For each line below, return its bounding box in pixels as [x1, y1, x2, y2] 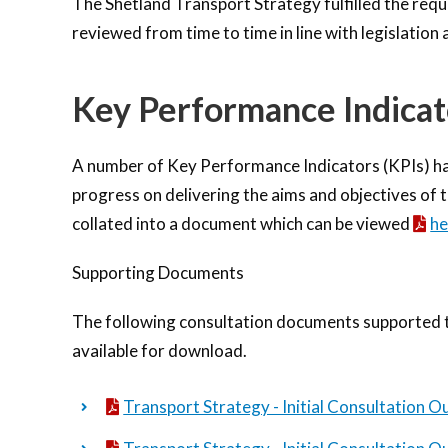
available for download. [72, 340, 247, 361]
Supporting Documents [72, 262, 244, 283]
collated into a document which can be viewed [72, 213, 413, 234]
